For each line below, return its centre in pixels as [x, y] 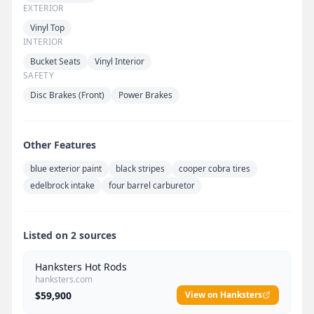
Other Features [60, 144]
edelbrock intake [62, 185]
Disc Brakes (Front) [67, 95]
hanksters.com [64, 279]
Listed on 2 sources [70, 235]
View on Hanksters [224, 294]
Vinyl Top [47, 27]
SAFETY [39, 75]
